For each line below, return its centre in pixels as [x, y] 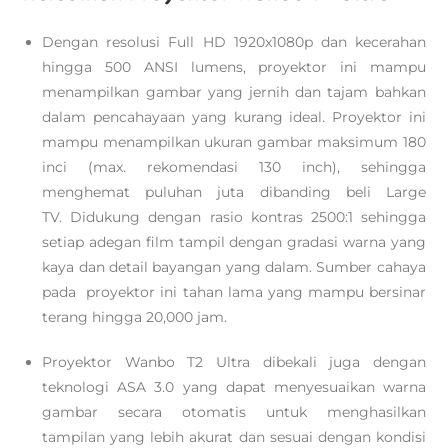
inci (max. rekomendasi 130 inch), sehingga [234, 167]
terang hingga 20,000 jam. [135, 317]
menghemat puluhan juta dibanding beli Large [234, 192]
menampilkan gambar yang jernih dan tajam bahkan [234, 92]
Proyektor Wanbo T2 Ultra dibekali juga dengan [234, 362]
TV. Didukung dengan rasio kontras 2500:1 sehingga [234, 217]
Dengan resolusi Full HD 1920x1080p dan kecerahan [234, 42]
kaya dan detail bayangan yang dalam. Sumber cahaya [234, 267]
